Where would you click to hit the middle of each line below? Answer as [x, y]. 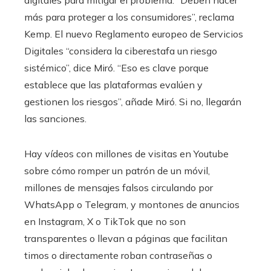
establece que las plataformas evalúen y [113, 84]
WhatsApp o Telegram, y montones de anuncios [132, 204]
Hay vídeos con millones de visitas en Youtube [126, 153]
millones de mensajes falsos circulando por [119, 187]
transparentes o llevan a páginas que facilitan [126, 238]
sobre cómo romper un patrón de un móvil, [117, 170]
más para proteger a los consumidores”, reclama [129, 17]
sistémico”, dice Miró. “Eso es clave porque [116, 67]
